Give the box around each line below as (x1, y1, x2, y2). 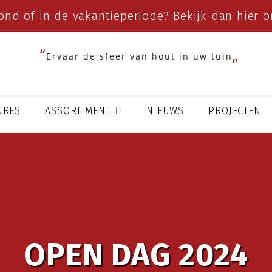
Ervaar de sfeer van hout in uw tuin (46, 50, 233, 62)
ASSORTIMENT (45, 105, 114, 117)
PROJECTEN (208, 105, 261, 117)
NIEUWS (146, 105, 185, 117)
